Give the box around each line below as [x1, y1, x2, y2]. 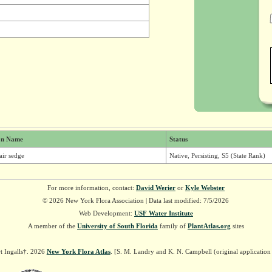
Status [169, 135, 188, 143]
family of [157, 222, 188, 229]
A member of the [27, 222, 77, 229]
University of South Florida [76, 222, 158, 229]
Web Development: [78, 209, 134, 217]
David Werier [135, 184, 175, 191]
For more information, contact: [47, 184, 136, 191]
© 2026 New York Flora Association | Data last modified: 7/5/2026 [42, 197, 229, 204]
